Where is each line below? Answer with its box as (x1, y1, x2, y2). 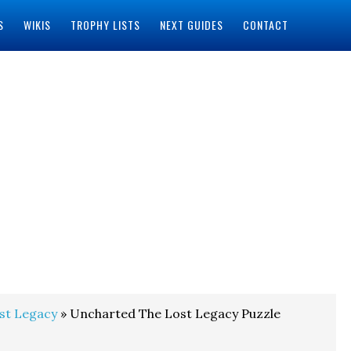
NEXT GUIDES (159, 16, 223, 33)
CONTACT (242, 16, 288, 33)
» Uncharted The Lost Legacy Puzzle (57, 306, 280, 321)
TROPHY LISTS (70, 16, 140, 33)
